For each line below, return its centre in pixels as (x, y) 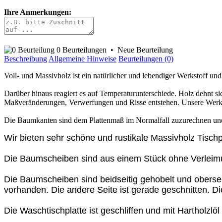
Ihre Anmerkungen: (38, 12)
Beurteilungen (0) (146, 59)
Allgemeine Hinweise (83, 59)
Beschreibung (26, 59)
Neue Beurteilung (145, 50)
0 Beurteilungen (82, 50)
